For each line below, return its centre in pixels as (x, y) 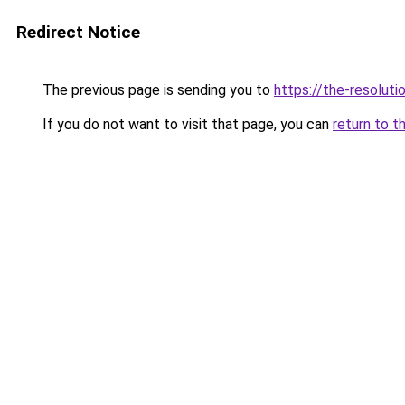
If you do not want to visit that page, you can (186, 124)
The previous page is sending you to (156, 90)
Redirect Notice (78, 32)
